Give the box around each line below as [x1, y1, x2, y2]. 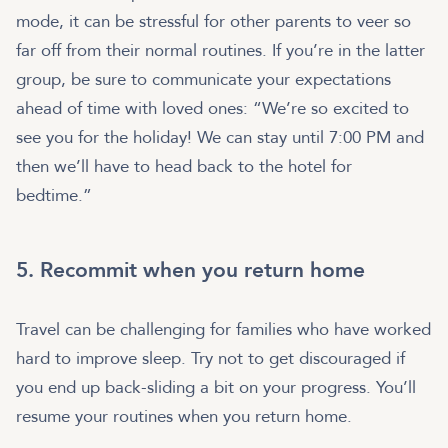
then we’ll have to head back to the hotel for [16, 154, 352, 178]
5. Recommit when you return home [16, 255, 365, 285]
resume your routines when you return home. [16, 404, 357, 428]
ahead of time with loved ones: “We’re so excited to [16, 96, 409, 120]
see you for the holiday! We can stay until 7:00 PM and [16, 125, 424, 149]
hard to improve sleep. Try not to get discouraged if [16, 346, 405, 370]
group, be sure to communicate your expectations [16, 67, 391, 91]
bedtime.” [16, 183, 97, 207]
